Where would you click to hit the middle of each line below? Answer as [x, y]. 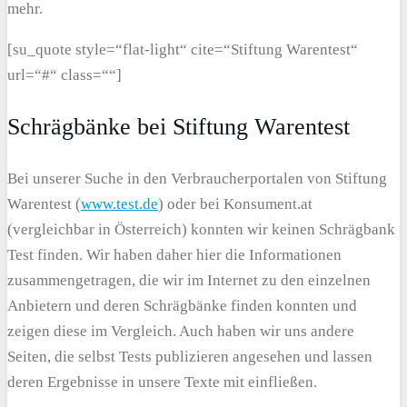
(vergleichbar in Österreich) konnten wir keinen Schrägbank [201, 229]
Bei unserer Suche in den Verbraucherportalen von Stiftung [197, 178]
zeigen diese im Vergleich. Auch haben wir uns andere [181, 331]
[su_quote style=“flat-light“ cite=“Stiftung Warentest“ [183, 50]
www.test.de [119, 203]
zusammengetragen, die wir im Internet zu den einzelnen [189, 280]
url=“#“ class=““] [65, 75]
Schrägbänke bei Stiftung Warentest [179, 127]
